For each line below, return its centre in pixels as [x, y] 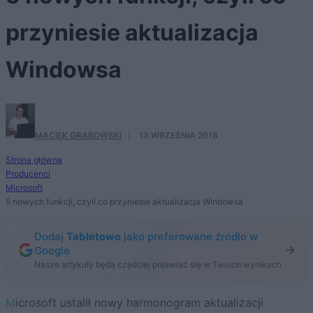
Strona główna [34, 159]
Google [52, 250]
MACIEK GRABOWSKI [78, 135]
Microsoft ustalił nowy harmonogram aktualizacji [10, 302]
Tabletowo [94, 236]
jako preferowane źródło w [189, 236]
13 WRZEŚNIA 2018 [179, 135]
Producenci [28, 173]
